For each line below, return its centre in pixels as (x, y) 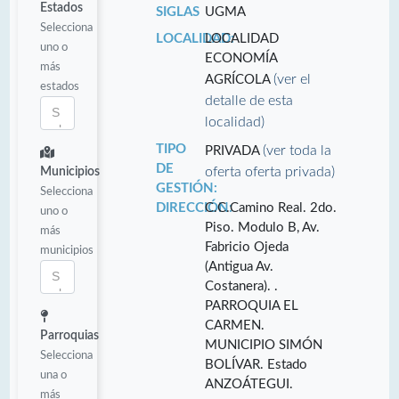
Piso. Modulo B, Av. (263, 227)
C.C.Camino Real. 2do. (271, 208)
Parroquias (69, 335)
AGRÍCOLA (240, 79)
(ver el (293, 79)
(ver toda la (297, 150)
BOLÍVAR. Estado (256, 364)
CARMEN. (235, 325)
